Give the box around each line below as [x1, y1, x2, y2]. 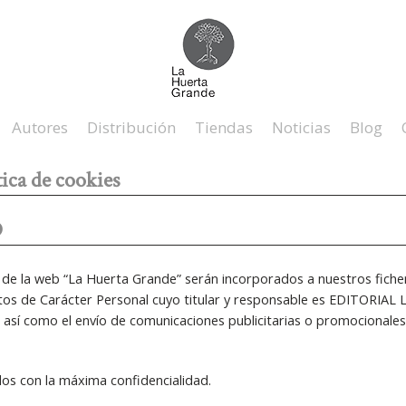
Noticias [272, 117, 331, 139]
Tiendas [195, 117, 253, 139]
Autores [12, 117, 68, 139]
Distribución [87, 117, 176, 139]
